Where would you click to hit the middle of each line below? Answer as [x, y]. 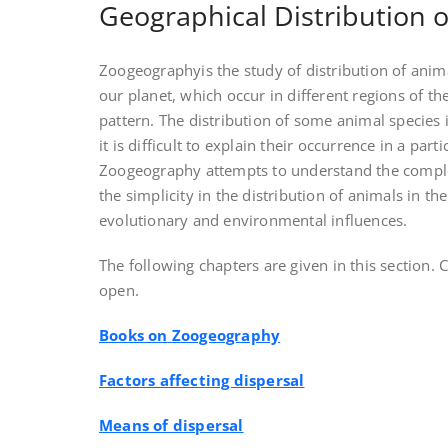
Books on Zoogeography [190, 335]
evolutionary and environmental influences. [253, 220]
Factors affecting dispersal [202, 380]
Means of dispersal [171, 425]
